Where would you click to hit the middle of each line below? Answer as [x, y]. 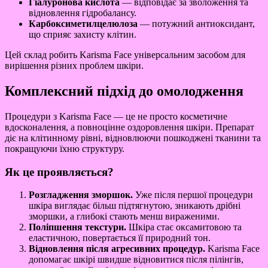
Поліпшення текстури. [77, 227]
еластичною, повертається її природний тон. [120, 238]
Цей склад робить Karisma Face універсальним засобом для [125, 55]
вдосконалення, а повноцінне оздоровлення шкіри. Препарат [130, 127]
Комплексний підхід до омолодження [124, 91]
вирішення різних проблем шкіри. [74, 66]
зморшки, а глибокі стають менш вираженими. [124, 217]
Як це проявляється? [59, 172]
